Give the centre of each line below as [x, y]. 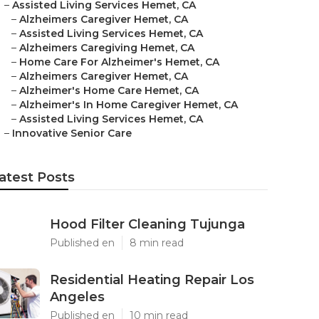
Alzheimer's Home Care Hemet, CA [109, 90]
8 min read [157, 243]
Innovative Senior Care [72, 133]
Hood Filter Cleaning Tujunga [147, 224]
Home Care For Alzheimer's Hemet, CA [119, 62]
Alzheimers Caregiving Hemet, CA [107, 48]
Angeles [77, 297]
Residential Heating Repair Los [152, 280]
